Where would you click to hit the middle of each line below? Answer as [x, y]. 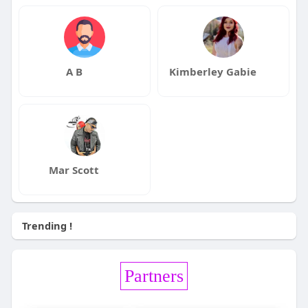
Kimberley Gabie [213, 72]
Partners [154, 276]
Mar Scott [74, 170]
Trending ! [47, 226]
